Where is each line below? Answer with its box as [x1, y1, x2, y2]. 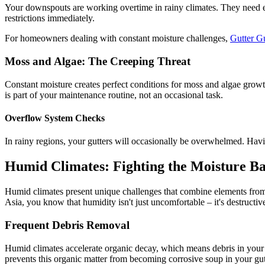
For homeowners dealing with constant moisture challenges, [5, 33, 230, 44]
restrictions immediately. [5, 13, 95, 24]
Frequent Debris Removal [5, 218, 130, 231]
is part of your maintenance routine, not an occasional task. [5, 89, 223, 100]
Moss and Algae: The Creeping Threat [5, 55, 190, 68]
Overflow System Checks [5, 113, 105, 124]
